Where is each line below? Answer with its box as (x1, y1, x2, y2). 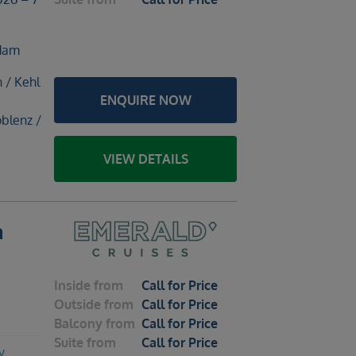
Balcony (54, 315, 103, 332)
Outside (54, 296, 101, 313)
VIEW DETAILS (103, 151, 188, 167)
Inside (54, 277, 91, 294)
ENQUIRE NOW (99, 92, 192, 108)
